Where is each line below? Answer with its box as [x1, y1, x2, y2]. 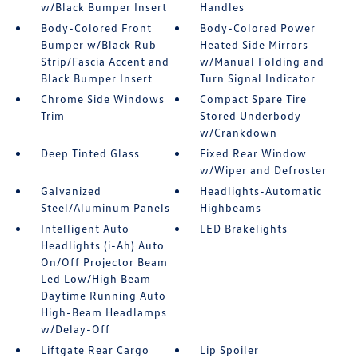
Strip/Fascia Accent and [40, 54, 169, 69]
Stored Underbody [200, 109, 302, 123]
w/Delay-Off [40, 322, 110, 336]
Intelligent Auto [40, 221, 129, 236]
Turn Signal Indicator [200, 71, 316, 86]
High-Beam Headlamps [40, 305, 167, 320]
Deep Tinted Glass [40, 146, 140, 161]
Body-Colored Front [40, 21, 152, 35]
